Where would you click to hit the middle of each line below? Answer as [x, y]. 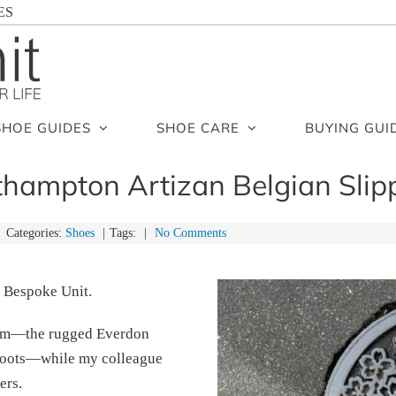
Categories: [34, 233]
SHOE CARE [198, 127]
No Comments [190, 233]
